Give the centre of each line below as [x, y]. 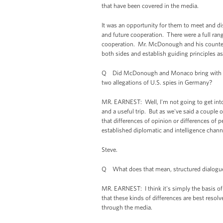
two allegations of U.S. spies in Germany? [157, 82]
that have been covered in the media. [150, 5]
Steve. [110, 149]
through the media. [127, 207]
